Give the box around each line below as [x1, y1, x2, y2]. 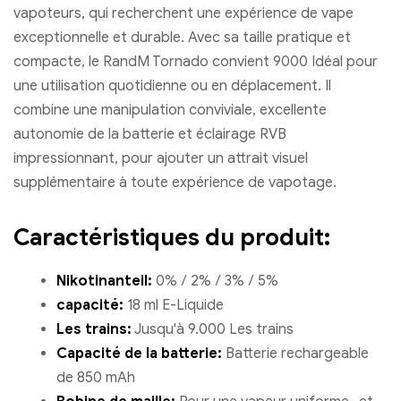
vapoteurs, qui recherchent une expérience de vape [13, 4, 354, 23]
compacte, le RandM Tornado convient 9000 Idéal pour [13, 53, 378, 72]
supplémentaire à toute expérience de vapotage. [13, 174, 337, 192]
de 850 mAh [56, 369, 135, 388]
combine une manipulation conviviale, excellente [13, 101, 327, 120]
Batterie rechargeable [222, 345, 369, 363]
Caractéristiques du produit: [13, 223, 330, 252]
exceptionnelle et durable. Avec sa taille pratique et [13, 29, 351, 47]
